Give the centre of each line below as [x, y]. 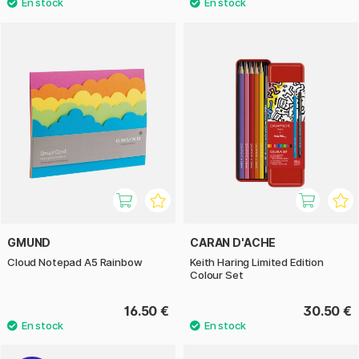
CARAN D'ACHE [233, 242]
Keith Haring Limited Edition [257, 262]
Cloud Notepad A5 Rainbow [75, 262]
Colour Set [217, 274]
